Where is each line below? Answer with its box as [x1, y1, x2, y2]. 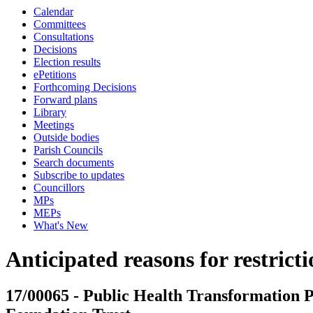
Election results [34, 56, 101, 68]
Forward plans [34, 94, 97, 105]
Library [34, 106, 66, 118]
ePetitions [34, 68, 76, 80]
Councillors [34, 182, 85, 194]
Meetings [34, 119, 74, 131]
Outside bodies [34, 131, 99, 143]
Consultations [34, 31, 94, 43]
